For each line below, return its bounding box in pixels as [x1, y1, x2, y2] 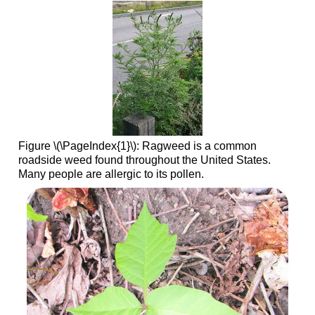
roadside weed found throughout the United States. [18, 154, 271, 167]
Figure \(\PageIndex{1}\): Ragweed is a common [18, 140, 257, 153]
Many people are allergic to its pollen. [18, 168, 204, 181]
